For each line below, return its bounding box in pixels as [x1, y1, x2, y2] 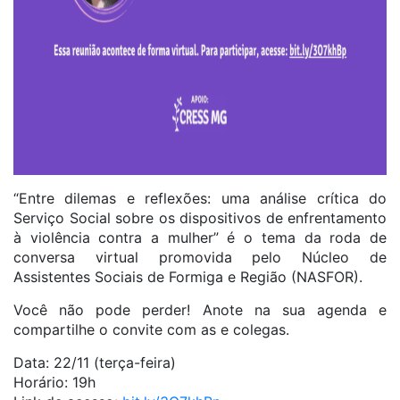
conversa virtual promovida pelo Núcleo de [13, 248, 387, 266]
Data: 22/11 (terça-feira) [13, 354, 176, 371]
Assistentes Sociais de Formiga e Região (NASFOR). [13, 268, 362, 286]
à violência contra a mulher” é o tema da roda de [13, 229, 387, 246]
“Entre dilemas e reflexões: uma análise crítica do [13, 189, 387, 207]
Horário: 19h [13, 373, 96, 391]
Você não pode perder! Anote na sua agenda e [13, 301, 387, 319]
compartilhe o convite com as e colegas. [13, 321, 289, 338]
